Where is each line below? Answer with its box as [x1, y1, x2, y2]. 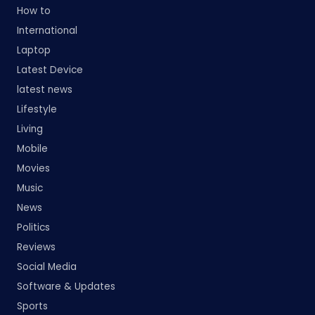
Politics [17, 220, 50, 234]
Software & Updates [17, 279, 115, 293]
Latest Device [17, 63, 83, 77]
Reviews [17, 240, 56, 254]
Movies [17, 161, 50, 175]
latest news [17, 82, 72, 96]
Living [17, 122, 43, 136]
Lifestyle [17, 102, 57, 116]
